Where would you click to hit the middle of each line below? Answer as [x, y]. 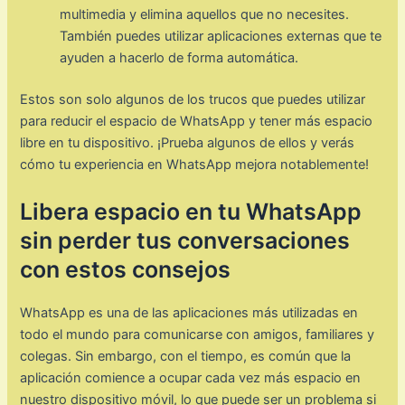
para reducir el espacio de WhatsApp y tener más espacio [197, 122]
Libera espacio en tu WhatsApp [191, 211]
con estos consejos [126, 269]
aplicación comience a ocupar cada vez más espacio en [191, 377]
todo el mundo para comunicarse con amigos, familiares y [198, 334]
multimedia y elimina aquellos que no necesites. [205, 15]
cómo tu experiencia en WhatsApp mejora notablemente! [195, 165]
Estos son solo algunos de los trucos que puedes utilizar [193, 100]
